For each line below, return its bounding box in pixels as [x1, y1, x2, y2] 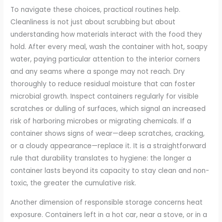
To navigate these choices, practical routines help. [10, 5, 181, 15]
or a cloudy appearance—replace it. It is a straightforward [10, 141, 207, 151]
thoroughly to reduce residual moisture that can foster [10, 79, 196, 89]
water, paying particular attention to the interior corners [10, 55, 201, 64]
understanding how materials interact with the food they [10, 30, 203, 40]
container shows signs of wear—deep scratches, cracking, [10, 129, 205, 139]
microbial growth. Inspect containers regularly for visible [10, 92, 199, 102]
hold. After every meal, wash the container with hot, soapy [10, 42, 208, 52]
